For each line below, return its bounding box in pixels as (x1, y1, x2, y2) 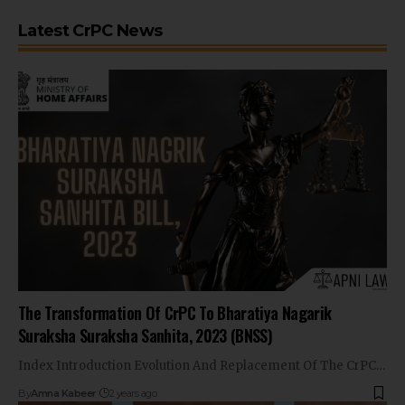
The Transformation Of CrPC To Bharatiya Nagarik (18, 300, 332, 325)
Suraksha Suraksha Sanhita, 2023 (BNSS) (18, 323, 273, 347)
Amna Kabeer (31, 386, 97, 400)
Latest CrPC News (18, 21, 163, 41)
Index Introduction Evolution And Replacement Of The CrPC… (18, 357, 385, 373)
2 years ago (108, 386, 157, 400)
